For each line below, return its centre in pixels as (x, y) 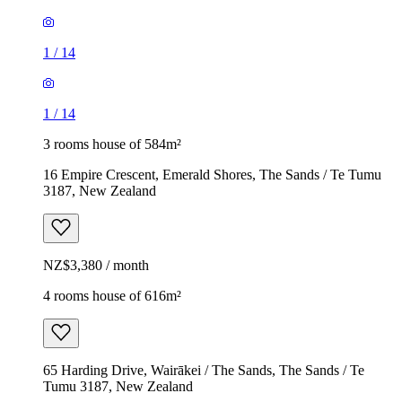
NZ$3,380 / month (96, 265)
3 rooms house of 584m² (112, 144)
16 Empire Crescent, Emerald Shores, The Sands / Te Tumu (212, 174)
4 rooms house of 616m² (112, 295)
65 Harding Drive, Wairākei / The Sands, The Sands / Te (204, 370)
